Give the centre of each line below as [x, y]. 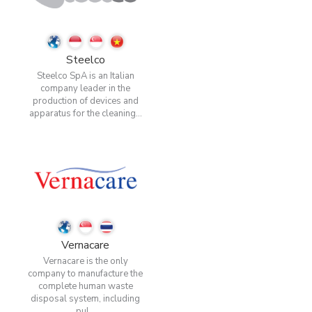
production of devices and [85, 101]
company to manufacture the [86, 274]
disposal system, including [86, 299]
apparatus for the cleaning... [85, 114]
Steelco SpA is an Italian [85, 76]
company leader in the [86, 89]
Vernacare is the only [85, 262]
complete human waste [85, 287]
